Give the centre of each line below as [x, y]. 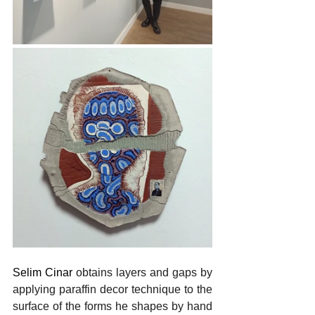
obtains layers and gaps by [144, 272]
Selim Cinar [44, 272]
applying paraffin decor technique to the [112, 289]
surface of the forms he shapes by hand [112, 306]
